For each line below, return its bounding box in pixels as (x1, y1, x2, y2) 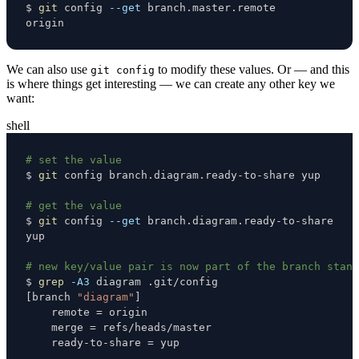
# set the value (26, 153, 122, 166)
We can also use (6, 62, 91, 76)
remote (26, 305, 96, 318)
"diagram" (77, 290, 135, 303)
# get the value (26, 199, 122, 212)
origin (26, 16, 64, 29)
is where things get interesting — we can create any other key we (6, 76, 335, 91)
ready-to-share (26, 336, 147, 349)
